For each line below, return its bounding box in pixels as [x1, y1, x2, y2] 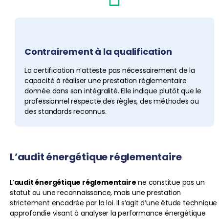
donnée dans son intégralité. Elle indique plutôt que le [24, 86, 201, 96]
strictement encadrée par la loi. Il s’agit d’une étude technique [10, 197, 218, 208]
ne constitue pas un [136, 177, 205, 187]
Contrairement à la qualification [24, 45, 172, 58]
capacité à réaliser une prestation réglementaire [24, 75, 187, 86]
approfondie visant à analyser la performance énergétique [10, 208, 206, 218]
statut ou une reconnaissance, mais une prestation [10, 187, 181, 197]
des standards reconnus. [24, 106, 107, 116]
